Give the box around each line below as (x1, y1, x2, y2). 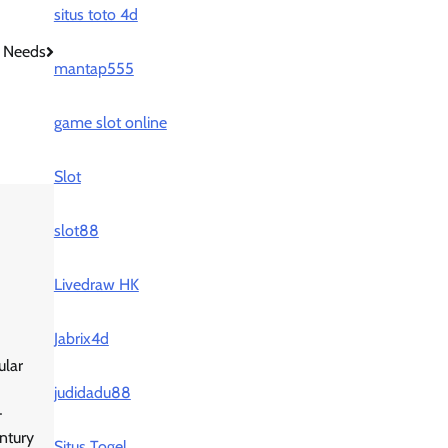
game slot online (53, 113, 167, 132)
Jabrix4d (53, 329, 109, 348)
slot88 (53, 221, 99, 240)
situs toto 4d (53, 5, 138, 24)
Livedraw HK (53, 275, 139, 294)
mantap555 (53, 59, 134, 78)
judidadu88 (53, 383, 131, 402)
